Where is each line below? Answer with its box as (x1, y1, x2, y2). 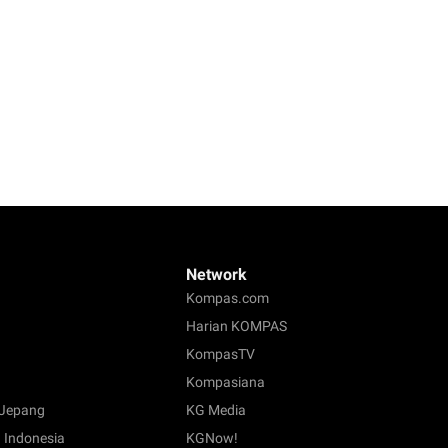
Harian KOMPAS (186, 318, 287, 335)
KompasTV (186, 346, 255, 363)
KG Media (186, 402, 246, 419)
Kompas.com (186, 290, 269, 307)
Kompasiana (186, 374, 265, 391)
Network (186, 265, 247, 285)
